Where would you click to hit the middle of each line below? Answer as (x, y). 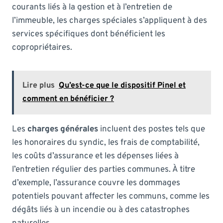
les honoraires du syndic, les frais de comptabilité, (106, 143)
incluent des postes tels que (152, 129)
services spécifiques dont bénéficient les (89, 34)
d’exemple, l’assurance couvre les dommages (96, 183)
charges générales (63, 129)
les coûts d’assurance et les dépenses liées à (95, 156)
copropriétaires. (42, 48)
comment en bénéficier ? (68, 99)
